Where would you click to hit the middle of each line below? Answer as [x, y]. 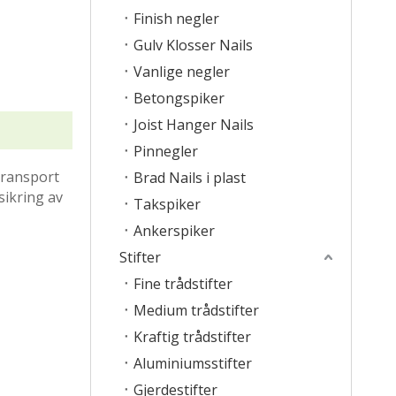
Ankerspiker [174, 231]
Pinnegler [166, 151]
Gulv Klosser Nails [193, 45]
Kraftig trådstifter [192, 337]
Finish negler [176, 19]
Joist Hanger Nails [194, 125]
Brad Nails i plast [190, 178]
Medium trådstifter [196, 310]
